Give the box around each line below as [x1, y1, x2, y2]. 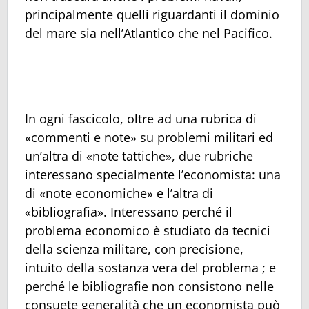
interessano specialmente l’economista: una [25, 166, 281, 183]
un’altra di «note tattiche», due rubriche [25, 147, 253, 164]
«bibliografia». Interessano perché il [25, 203, 232, 220]
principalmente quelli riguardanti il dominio [25, 6, 279, 23]
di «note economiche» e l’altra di [25, 184, 213, 201]
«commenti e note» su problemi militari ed [25, 128, 273, 146]
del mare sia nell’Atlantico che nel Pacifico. [25, 24, 272, 41]
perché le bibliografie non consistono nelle [25, 277, 274, 295]
